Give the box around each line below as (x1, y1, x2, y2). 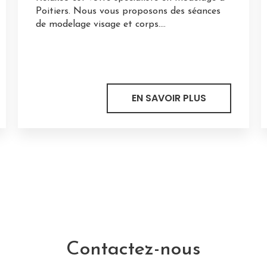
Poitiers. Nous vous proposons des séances (35, 6, 221, 16)
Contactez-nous (66, 240, 201, 259)
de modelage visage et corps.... (35, 19, 166, 29)
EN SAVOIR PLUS (132, 91, 207, 105)
